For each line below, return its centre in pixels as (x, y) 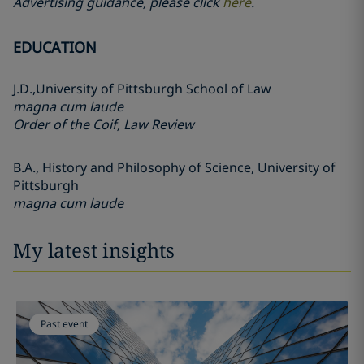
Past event (64, 324)
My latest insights (94, 250)
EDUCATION (55, 47)
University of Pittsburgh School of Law (154, 89)
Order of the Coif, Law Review (104, 124)
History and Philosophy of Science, (150, 167)
